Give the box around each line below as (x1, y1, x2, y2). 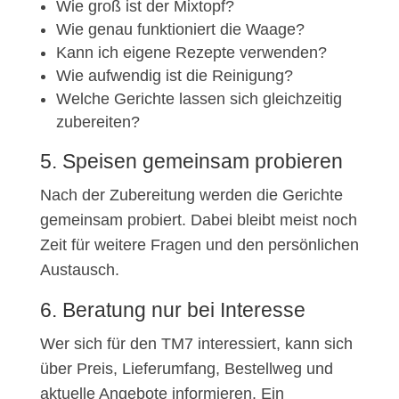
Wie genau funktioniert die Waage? (55, 20, 305, 39)
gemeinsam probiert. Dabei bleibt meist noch (39, 211, 357, 230)
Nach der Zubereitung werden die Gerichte (39, 186, 343, 205)
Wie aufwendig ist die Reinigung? (55, 67, 293, 85)
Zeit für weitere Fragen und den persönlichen (39, 236, 359, 255)
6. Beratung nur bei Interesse (39, 298, 305, 322)
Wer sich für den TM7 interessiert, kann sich (39, 335, 353, 354)
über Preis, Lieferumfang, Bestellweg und (39, 360, 333, 379)
